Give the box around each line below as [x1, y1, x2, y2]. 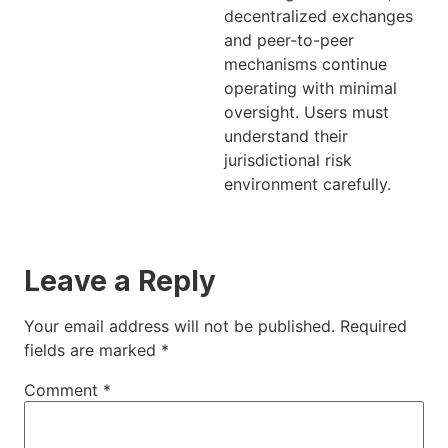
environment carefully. [224, 173, 391, 194]
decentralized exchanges [224, 5, 413, 26]
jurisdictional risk [224, 149, 352, 170]
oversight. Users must [224, 101, 389, 122]
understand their [224, 125, 348, 146]
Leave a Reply [24, 264, 216, 299]
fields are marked [24, 340, 161, 361]
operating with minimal [224, 77, 397, 98]
